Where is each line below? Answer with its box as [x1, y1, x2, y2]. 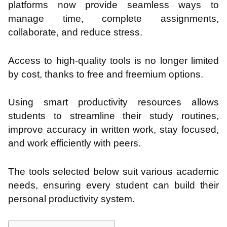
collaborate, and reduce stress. [8, 27, 142, 38]
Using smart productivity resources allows [8, 97, 219, 108]
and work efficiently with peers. [8, 138, 141, 149]
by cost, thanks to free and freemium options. [8, 68, 203, 80]
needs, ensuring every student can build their [8, 179, 219, 191]
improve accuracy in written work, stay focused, [8, 124, 219, 135]
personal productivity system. [8, 193, 135, 204]
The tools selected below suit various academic [8, 166, 219, 177]
